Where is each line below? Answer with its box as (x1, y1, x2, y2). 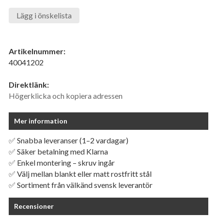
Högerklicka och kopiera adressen (9, 91, 123, 101)
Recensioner (14, 202, 54, 211)
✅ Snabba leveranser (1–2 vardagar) (9, 136, 128, 145)
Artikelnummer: (9, 46, 65, 56)
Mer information (14, 117, 67, 125)
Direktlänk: (9, 80, 49, 90)
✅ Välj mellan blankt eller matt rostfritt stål (9, 169, 152, 179)
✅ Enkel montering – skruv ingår (9, 158, 115, 168)
